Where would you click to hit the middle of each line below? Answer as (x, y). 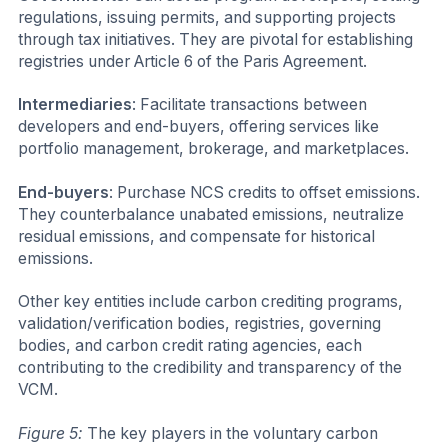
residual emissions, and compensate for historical (196, 236)
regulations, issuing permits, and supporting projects (207, 17)
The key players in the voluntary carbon (230, 433)
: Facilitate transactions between (249, 105)
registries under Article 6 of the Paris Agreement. (192, 61)
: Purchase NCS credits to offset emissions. (264, 192)
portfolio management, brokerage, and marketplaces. (213, 149)
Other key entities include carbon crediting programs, (210, 302)
